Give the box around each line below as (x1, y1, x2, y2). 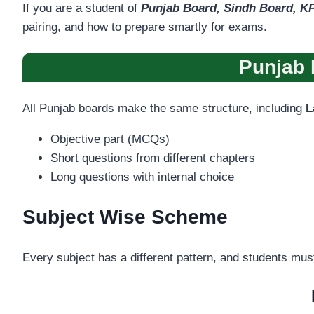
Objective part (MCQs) (50, 132, 170, 146)
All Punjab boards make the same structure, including (22, 101, 306, 115)
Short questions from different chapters (50, 151, 255, 165)
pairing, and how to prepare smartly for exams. (22, 20, 267, 34)
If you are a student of (22, 1, 141, 15)
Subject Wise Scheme (22, 205, 228, 228)
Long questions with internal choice (50, 170, 234, 184)
